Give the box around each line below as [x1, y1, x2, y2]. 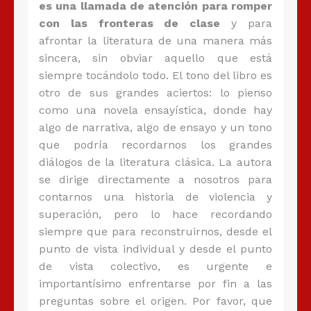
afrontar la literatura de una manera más [39, 34, 272, 48]
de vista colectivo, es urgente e [39, 260, 272, 274]
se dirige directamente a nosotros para [39, 173, 272, 187]
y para [231, 17, 273, 31]
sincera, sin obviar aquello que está [39, 51, 272, 65]
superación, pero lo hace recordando [39, 208, 272, 221]
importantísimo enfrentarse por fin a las [39, 277, 272, 291]
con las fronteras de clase [39, 17, 232, 31]
